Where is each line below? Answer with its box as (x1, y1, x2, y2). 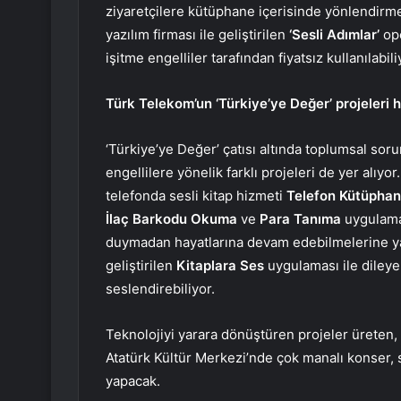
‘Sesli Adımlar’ (289, 26, 380, 44)
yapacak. (106, 372, 160, 390)
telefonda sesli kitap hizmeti (106, 187, 286, 205)
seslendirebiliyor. (106, 280, 215, 298)
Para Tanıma (260, 210, 341, 228)
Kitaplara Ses (176, 257, 264, 275)
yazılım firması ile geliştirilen (106, 26, 289, 44)
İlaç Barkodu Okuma (106, 210, 237, 228)
